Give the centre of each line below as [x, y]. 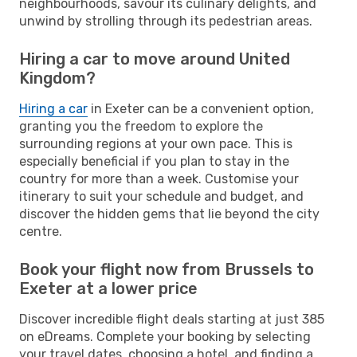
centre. [41, 231]
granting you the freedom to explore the [141, 126]
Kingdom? [57, 78]
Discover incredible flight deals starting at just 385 [172, 319]
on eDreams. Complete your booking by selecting [165, 336]
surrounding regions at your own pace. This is [156, 143]
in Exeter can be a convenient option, [201, 108]
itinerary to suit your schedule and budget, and [161, 196]
